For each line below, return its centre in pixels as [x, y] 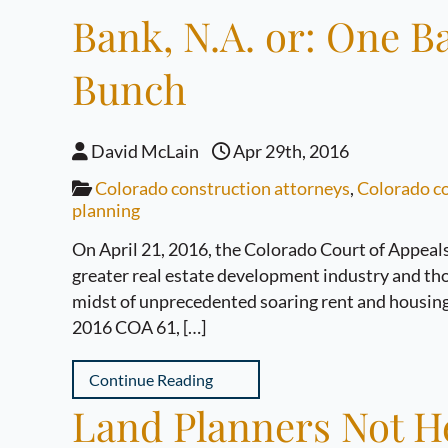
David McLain [143, 151]
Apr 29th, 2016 [289, 151]
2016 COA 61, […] [139, 327]
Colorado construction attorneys [222, 188]
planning [106, 210]
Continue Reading [151, 379]
